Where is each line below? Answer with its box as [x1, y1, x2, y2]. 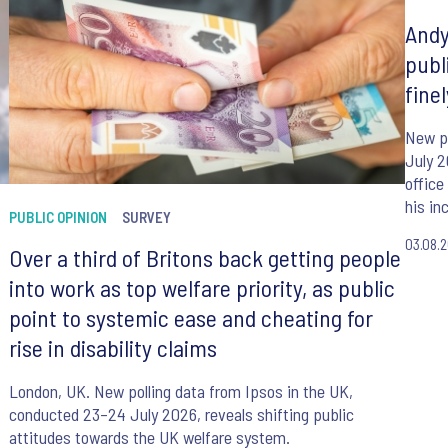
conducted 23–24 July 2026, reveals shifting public [8, 403, 354, 426]
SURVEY [121, 208, 171, 227]
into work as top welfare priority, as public [8, 273, 395, 303]
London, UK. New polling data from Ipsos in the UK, [8, 380, 353, 403]
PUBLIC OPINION [8, 208, 107, 227]
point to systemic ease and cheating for [8, 303, 373, 333]
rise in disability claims [8, 333, 217, 363]
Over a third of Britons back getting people [8, 243, 401, 273]
